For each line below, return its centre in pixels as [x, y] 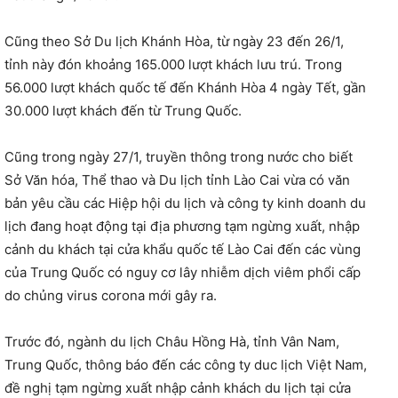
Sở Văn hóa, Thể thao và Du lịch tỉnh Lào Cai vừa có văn [177, 179]
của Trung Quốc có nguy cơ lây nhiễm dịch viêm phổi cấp [183, 272]
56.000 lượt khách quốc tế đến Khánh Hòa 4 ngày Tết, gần [185, 87]
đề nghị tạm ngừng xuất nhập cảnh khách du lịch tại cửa [178, 387]
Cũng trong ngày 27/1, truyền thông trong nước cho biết [179, 156]
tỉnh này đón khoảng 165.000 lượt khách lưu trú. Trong [173, 64]
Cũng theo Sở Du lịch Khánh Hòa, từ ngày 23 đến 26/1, [174, 41]
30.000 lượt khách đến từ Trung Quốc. [123, 110]
